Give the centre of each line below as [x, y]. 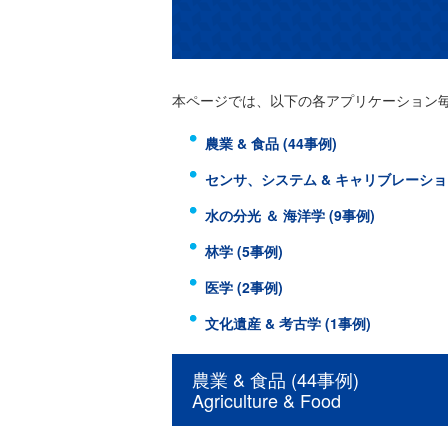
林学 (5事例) [244, 251]
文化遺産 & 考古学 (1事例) [288, 323]
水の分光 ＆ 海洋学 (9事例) [290, 215]
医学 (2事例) [244, 287]
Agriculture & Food [266, 400]
